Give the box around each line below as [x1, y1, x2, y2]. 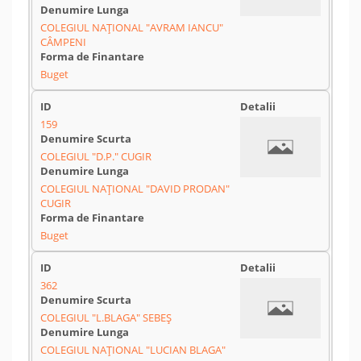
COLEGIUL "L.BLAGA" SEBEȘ [40, 310, 172, 325]
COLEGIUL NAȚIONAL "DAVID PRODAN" [40, 181, 230, 196]
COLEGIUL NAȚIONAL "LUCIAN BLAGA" [40, 342, 226, 357]
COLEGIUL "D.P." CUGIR [40, 149, 151, 164]
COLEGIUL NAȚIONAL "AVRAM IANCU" [40, 20, 223, 35]
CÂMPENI [40, 35, 86, 49]
